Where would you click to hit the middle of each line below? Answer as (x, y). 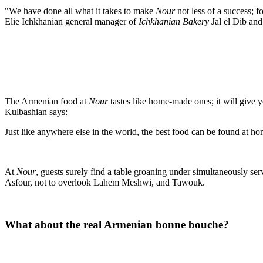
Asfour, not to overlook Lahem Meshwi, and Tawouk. (105, 182)
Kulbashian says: (36, 112)
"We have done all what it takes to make (80, 11)
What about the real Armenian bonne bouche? (117, 225)
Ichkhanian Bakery (174, 21)
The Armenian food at (47, 101)
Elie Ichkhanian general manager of (72, 21)
